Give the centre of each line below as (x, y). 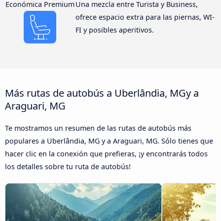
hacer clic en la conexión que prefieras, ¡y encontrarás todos (106, 154)
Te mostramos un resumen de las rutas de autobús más (98, 128)
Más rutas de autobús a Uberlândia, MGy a (102, 93)
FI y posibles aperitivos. (114, 30)
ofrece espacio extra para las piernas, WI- (145, 17)
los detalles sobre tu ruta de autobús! (68, 167)
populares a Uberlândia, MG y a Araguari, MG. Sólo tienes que (109, 141)
